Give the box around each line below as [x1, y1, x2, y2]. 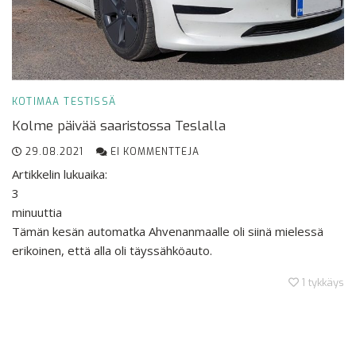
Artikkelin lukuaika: [12, 165, 107, 182]
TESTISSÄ [64, 95, 117, 108]
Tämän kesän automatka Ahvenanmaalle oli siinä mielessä [12, 222, 323, 239]
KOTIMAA [12, 95, 60, 108]
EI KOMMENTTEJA [107, 145, 199, 158]
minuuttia [12, 203, 62, 220]
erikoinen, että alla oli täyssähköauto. [12, 242, 212, 258]
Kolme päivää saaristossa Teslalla [12, 116, 226, 135]
